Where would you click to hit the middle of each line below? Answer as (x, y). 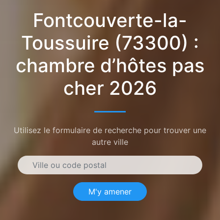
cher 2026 (110, 88)
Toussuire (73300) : (110, 42)
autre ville (110, 142)
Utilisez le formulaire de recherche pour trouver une (110, 130)
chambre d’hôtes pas (110, 65)
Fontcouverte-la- (110, 20)
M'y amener (110, 191)
